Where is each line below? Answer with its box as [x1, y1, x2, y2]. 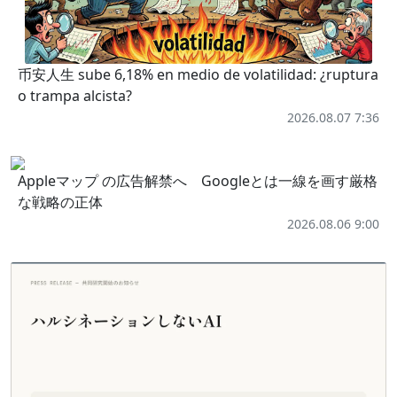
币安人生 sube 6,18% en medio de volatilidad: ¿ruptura [18, 64, 378, 84]
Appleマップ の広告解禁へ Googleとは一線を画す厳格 [18, 170, 378, 191]
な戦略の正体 [18, 191, 103, 212]
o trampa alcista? [18, 85, 132, 105]
